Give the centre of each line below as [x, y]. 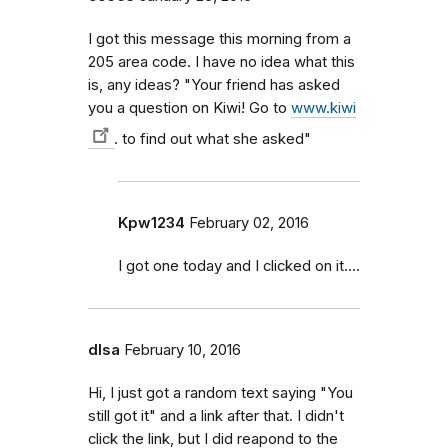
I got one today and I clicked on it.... [239, 266]
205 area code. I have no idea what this [221, 62]
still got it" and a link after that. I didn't [216, 416]
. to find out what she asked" [212, 139]
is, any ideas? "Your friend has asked [214, 85]
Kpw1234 [151, 223]
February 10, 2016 [182, 350]
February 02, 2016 [249, 223]
